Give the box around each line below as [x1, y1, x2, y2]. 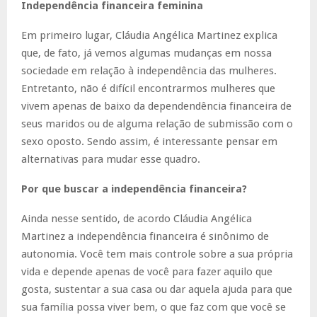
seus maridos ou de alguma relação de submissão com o [21, 117, 293, 130]
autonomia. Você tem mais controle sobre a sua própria [21, 247, 293, 260]
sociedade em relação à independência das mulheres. [21, 64, 277, 77]
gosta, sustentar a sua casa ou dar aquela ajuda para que [21, 282, 292, 296]
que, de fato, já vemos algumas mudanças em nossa [21, 46, 272, 59]
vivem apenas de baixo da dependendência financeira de [21, 99, 292, 113]
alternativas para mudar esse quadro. [21, 152, 200, 166]
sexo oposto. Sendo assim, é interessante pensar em [21, 134, 277, 148]
